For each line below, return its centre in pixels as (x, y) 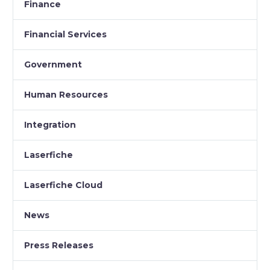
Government (53, 64)
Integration (50, 125)
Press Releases (59, 245)
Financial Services (65, 34)
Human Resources (66, 95)
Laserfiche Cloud (63, 185)
